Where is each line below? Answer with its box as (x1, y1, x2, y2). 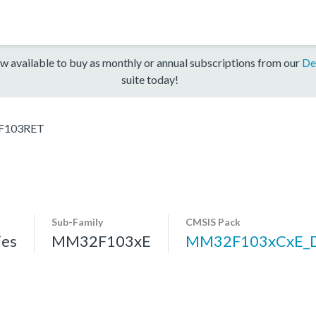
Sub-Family (51, 215, 103, 228)
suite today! (121, 72, 178, 86)
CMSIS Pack (186, 215, 241, 228)
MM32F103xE (51, 231, 151, 250)
